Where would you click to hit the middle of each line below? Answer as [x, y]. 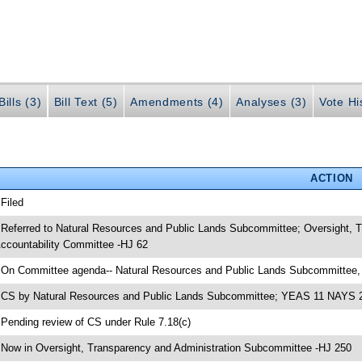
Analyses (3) [271, 101]
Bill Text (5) [86, 101]
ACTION [331, 179]
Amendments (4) [177, 101]
